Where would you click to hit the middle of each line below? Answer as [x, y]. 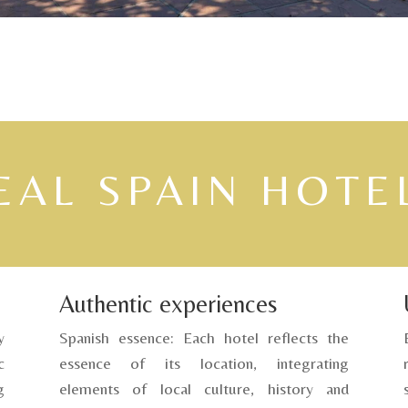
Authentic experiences [168, 303]
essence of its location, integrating [204, 362]
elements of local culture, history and [204, 388]
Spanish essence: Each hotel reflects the [204, 337]
